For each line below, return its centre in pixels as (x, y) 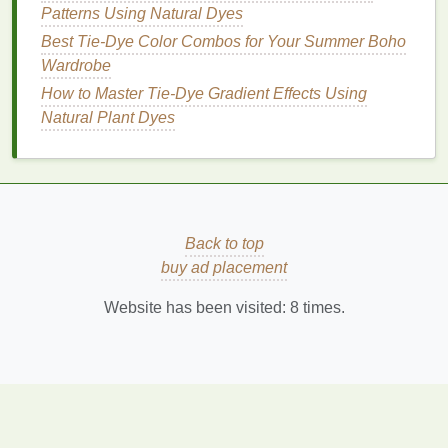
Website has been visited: (196, 307)
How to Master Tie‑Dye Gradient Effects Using (204, 93)
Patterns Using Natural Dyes (142, 13)
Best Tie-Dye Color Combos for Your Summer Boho (223, 41)
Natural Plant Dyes (108, 117)
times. (321, 307)
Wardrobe (76, 65)
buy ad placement (224, 267)
